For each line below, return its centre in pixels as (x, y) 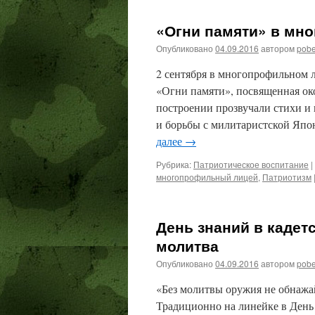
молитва (187, 245)
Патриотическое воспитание (251, 164)
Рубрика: (174, 164)
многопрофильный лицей (207, 177)
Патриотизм (287, 177)
